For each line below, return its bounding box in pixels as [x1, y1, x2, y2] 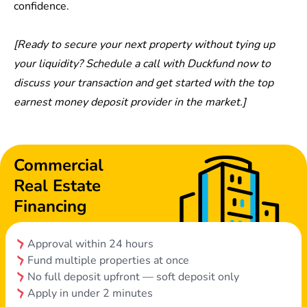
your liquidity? [14, 56, 86, 72]
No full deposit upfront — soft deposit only [27, 269, 239, 285]
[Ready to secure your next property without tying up [14, 37, 275, 53]
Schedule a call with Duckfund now [86, 56, 260, 72]
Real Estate [14, 175, 101, 197]
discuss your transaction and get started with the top [14, 75, 273, 91]
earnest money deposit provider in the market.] [14, 95, 246, 110]
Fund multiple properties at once [27, 253, 189, 269]
